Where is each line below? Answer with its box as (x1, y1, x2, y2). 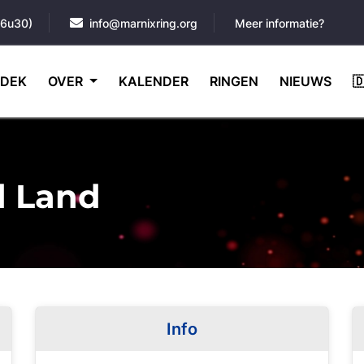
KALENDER (118, 73, 188, 89)
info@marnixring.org (89, 16, 197, 30)
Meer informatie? (235, 16, 324, 30)
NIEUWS (279, 73, 331, 89)
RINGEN (209, 73, 258, 89)
